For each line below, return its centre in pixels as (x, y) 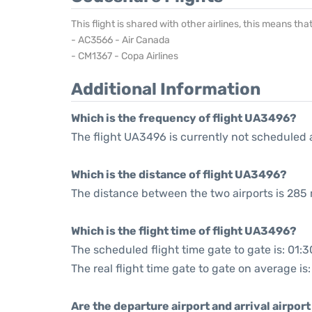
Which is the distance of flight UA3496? (179, 174)
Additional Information (166, 89)
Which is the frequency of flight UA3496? (184, 118)
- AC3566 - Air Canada (120, 40)
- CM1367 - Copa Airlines (125, 56)
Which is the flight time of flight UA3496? (184, 231)
